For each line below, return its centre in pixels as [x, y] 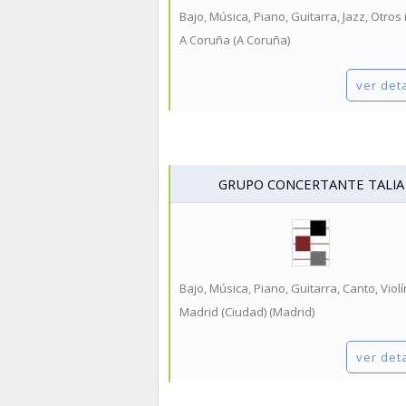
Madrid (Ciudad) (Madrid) [247, 312]
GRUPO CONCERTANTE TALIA [311, 184]
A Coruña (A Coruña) [235, 40]
